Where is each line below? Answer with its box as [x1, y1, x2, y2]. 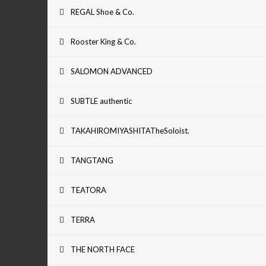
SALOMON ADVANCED [71, 66, 153, 76]
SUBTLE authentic [71, 96, 132, 106]
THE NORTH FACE [71, 244, 135, 254]
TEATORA [71, 185, 106, 195]
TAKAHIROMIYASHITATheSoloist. [71, 125, 189, 135]
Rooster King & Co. [71, 36, 136, 46]
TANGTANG [71, 155, 113, 165]
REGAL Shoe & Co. [71, 7, 134, 17]
